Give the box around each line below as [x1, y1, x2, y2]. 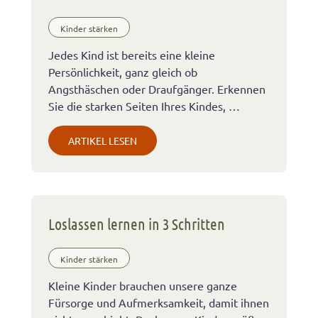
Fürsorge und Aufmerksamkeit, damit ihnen [48, 295, 269, 309]
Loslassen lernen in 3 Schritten [48, 214, 225, 233]
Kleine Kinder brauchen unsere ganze [48, 278, 237, 292]
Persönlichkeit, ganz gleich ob [48, 64, 197, 79]
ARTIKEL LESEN [68, 133, 137, 147]
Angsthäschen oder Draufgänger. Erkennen [48, 81, 265, 96]
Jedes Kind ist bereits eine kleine [48, 47, 215, 62]
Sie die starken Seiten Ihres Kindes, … [48, 98, 240, 113]
